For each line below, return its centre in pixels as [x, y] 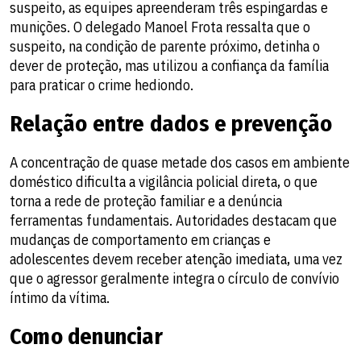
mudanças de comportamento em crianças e [140, 240]
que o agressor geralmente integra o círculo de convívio [174, 279]
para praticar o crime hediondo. [102, 85]
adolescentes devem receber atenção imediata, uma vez [176, 259]
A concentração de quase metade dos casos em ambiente [180, 163]
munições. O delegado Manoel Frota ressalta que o [160, 27]
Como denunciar [86, 337]
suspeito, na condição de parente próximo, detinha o [165, 47]
